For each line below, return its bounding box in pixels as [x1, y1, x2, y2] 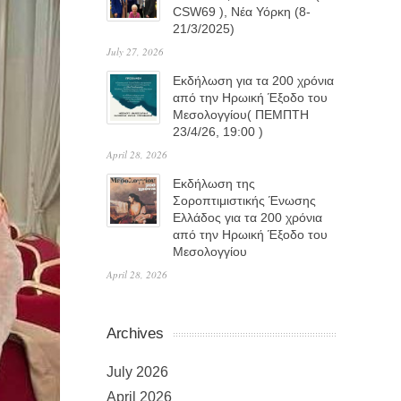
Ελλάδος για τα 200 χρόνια [173, 210, 322, 225]
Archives [107, 325, 164, 342]
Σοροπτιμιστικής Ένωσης [173, 193, 316, 208]
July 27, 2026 [107, 45, 164, 58]
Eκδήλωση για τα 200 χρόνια [173, 73, 334, 88]
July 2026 [107, 364, 168, 380]
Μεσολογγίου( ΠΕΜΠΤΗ [173, 107, 309, 122]
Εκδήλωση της [173, 176, 255, 191]
